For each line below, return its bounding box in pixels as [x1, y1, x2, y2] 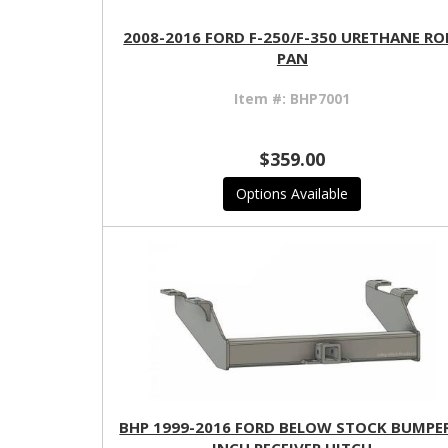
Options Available [236, 184, 349, 204]
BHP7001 [290, 89, 351, 109]
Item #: [234, 89, 291, 109]
